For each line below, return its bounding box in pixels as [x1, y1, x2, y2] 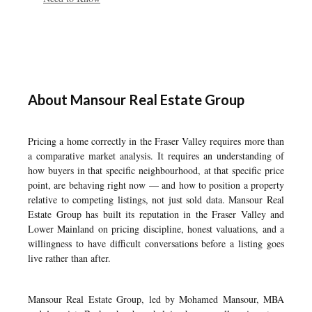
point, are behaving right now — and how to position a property [28, 178, 284, 192]
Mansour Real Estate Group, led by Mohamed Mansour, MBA [28, 292, 284, 306]
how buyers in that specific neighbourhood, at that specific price [28, 164, 284, 177]
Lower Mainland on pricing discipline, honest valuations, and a [28, 222, 284, 235]
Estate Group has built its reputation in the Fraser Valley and [28, 208, 284, 221]
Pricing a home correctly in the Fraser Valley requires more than [28, 134, 284, 148]
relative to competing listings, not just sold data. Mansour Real [28, 193, 284, 206]
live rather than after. [28, 251, 111, 265]
